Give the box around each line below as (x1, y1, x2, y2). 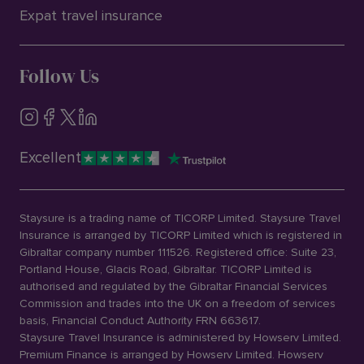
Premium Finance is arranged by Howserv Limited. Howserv (19, 348, 323, 362)
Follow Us (19, 63, 99, 89)
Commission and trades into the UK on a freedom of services (19, 297, 336, 310)
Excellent (19, 149, 81, 167)
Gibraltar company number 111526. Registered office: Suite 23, (19, 245, 336, 259)
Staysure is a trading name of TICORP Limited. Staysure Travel (19, 211, 340, 225)
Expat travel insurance (19, 6, 162, 24)
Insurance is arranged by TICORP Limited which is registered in (19, 228, 342, 242)
